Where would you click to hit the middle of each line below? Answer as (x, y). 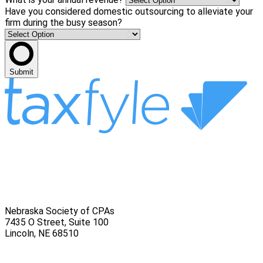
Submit (21, 72)
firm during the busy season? (63, 23)
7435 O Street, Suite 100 (57, 222)
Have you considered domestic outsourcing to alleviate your (129, 12)
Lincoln (19, 233)
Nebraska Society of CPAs (60, 211)
